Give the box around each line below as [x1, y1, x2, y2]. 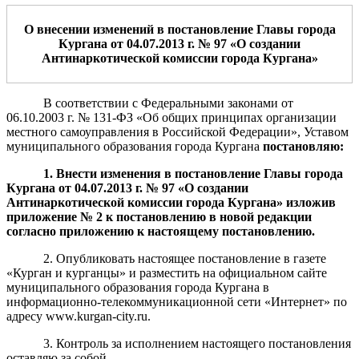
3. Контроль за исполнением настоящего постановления [42, 336, 351, 350]
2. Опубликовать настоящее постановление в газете [43, 251, 327, 265]
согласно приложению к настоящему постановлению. [6, 224, 315, 238]
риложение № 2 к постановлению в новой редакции [14, 209, 312, 224]
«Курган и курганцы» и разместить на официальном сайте [6, 265, 327, 280]
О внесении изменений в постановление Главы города [23, 22, 336, 36]
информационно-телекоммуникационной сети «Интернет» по [6, 294, 347, 309]
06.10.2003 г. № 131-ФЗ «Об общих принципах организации [6, 110, 337, 124]
